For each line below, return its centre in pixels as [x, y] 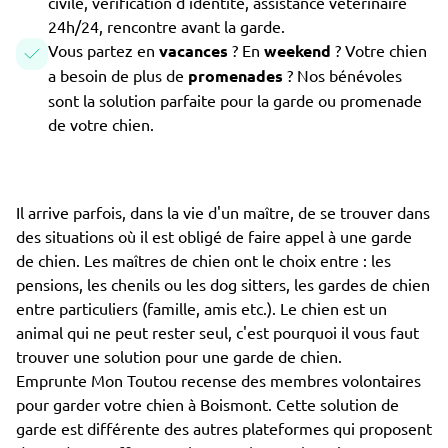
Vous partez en [103, 50]
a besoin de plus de [118, 75]
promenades [237, 75]
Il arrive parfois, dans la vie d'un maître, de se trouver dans [223, 212]
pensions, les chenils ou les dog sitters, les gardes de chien [223, 284]
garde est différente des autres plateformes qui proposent [224, 428]
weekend [299, 50]
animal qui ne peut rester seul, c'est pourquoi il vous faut [217, 332]
